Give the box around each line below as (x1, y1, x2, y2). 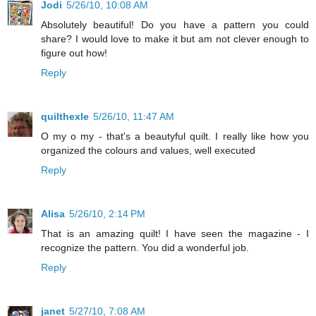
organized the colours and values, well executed (41, 144, 255, 156)
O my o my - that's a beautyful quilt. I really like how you (41, 130, 309, 142)
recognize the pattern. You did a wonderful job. (41, 241, 249, 253)
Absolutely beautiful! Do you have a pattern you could (41, 18, 309, 30)
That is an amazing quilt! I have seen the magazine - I (41, 227, 309, 239)
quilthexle (41, 110, 89, 122)
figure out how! (41, 47, 107, 59)
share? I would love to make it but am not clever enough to (41, 32, 309, 44)
